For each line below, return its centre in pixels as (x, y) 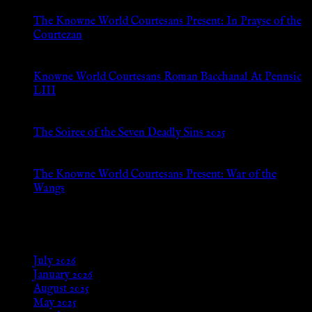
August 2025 (61, 289)
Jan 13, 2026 (60, 106)
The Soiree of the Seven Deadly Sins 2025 (130, 133)
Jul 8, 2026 (57, 50)
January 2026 (63, 275)
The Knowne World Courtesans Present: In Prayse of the (167, 22)
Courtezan (58, 36)
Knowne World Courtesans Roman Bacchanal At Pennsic (167, 78)
